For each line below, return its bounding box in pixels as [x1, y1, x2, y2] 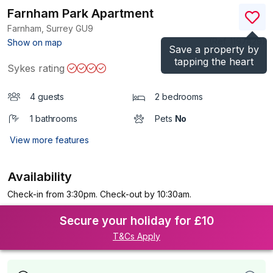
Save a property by [169, 43, 259, 55]
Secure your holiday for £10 [59, 214, 214, 228]
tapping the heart [174, 55, 253, 68]
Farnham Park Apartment [7, 6, 154, 21]
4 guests [30, 91, 65, 102]
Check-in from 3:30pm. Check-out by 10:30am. [7, 189, 191, 199]
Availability [8, 169, 73, 184]
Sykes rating [7, 62, 65, 74]
